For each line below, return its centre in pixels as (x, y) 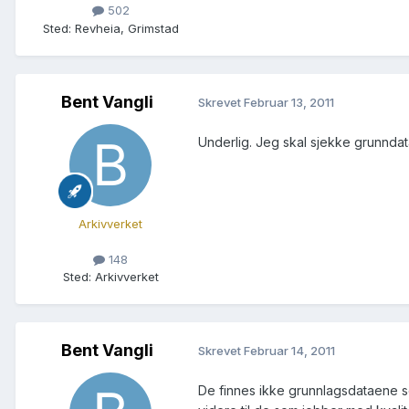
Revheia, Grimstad (126, 28)
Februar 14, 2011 (289, 351)
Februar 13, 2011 (289, 103)
